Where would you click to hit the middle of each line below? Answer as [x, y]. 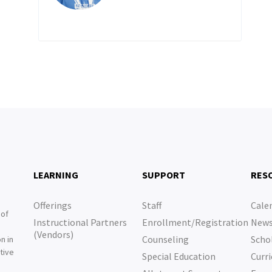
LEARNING [56, 175]
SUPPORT [163, 175]
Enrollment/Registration [195, 222]
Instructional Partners [80, 222]
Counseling [165, 239]
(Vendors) [53, 234]
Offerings [52, 205]
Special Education [178, 256]
